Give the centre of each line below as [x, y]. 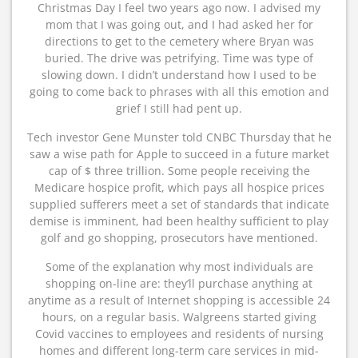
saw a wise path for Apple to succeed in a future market [179, 154]
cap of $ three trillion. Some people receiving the [179, 171]
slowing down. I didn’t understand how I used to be [179, 75]
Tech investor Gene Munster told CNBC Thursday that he [179, 137]
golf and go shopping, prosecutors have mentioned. [179, 238]
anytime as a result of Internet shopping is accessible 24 [179, 300]
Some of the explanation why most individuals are [179, 267]
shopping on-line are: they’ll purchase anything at [179, 283]
